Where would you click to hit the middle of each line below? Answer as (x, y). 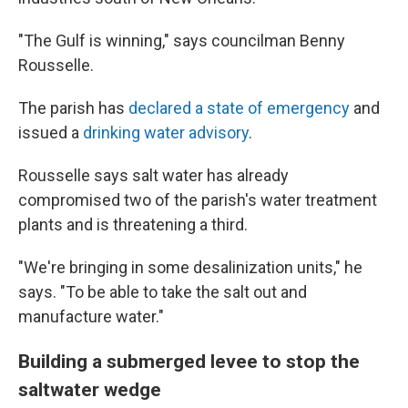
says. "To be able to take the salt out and (163, 292)
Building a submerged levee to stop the (189, 362)
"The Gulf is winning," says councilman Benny (182, 41)
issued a (51, 133)
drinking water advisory (166, 133)
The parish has (73, 108)
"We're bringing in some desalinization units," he (190, 268)
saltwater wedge (90, 390)
